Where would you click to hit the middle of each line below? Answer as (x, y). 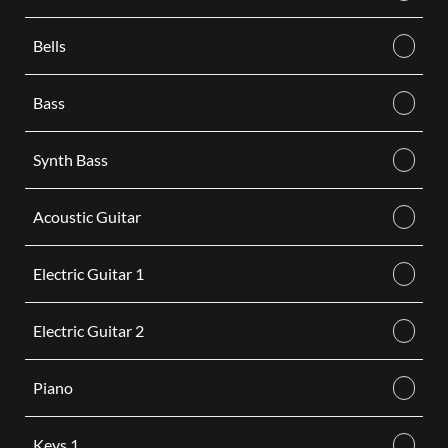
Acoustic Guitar (86, 216)
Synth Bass (70, 159)
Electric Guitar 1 (88, 273)
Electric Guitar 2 (88, 330)
